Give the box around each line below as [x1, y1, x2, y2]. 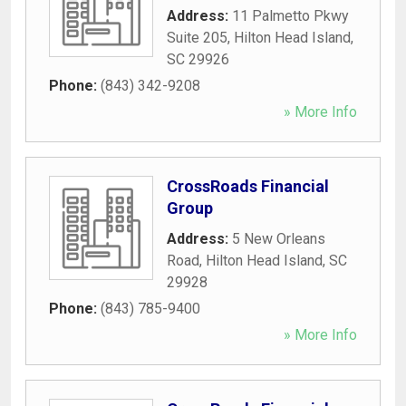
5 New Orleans [232, 229, 325, 247]
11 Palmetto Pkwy [232, 6, 349, 24]
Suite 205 [167, 28, 227, 46]
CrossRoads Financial [167, 176, 329, 196]
